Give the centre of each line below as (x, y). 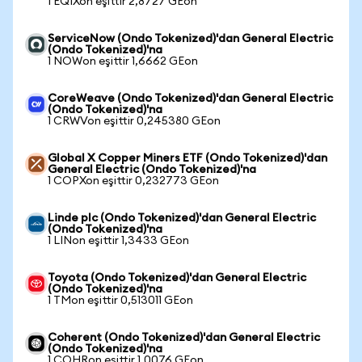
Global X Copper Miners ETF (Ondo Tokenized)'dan (187, 158)
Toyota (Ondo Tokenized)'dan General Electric (177, 278)
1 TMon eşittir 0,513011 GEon (120, 301)
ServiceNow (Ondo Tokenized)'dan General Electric (190, 39)
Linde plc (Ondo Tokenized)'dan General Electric (182, 218)
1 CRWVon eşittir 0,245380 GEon (134, 121)
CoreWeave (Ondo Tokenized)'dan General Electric (190, 99)
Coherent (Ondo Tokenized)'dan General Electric (184, 338)
